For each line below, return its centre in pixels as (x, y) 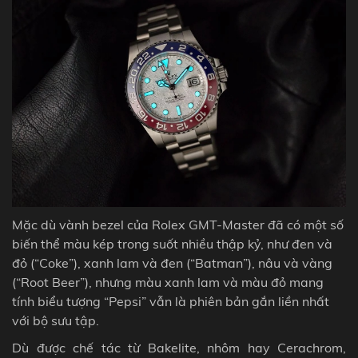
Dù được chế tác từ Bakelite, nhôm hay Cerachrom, (179, 348)
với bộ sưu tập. (56, 321)
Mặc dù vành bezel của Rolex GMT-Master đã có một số (178, 225)
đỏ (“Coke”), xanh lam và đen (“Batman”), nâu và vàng (172, 263)
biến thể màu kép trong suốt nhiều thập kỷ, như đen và (172, 244)
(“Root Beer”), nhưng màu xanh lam (117, 282)
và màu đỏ (256, 282)
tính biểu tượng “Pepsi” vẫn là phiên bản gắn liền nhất (171, 302)
